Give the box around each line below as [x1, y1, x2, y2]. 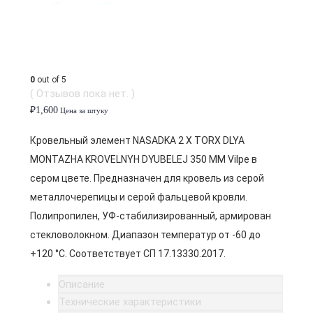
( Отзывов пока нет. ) [30, 87, 135, 100]
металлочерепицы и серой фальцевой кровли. [30, 191, 247, 203]
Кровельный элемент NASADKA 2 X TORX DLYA [30, 135, 245, 146]
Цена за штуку [58, 106, 108, 115]
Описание [59, 278, 105, 291]
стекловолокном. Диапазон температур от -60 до [30, 229, 261, 240]
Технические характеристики [59, 296, 201, 308]
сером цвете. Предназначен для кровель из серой [30, 173, 264, 184]
